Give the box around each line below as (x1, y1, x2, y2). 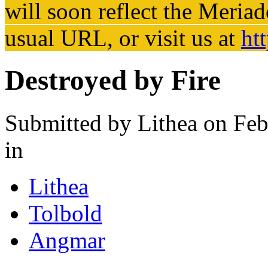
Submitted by (5, 109, 138, 136)
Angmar (29, 227, 105, 253)
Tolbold (29, 200, 102, 226)
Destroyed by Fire (5, 65, 221, 96)
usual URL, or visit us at (5, 25, 241, 51)
